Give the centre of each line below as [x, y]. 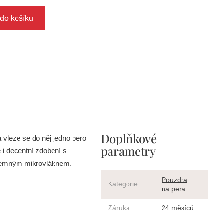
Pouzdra [174, 180]
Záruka [119, 208]
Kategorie [123, 184]
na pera [173, 189]
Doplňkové [129, 138]
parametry [128, 151]
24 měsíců [178, 208]
